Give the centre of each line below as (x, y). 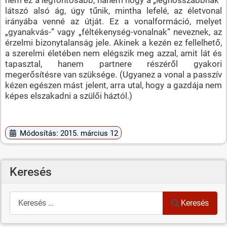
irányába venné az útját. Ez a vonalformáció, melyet (113, 21)
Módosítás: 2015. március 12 (69, 133)
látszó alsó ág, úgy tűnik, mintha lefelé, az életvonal (113, 10)
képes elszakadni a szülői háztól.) (68, 96)
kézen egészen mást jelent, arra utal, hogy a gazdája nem (113, 85)
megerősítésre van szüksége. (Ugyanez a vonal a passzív (113, 74)
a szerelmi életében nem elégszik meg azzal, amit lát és (113, 53)
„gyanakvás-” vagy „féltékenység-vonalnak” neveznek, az (113, 32)
